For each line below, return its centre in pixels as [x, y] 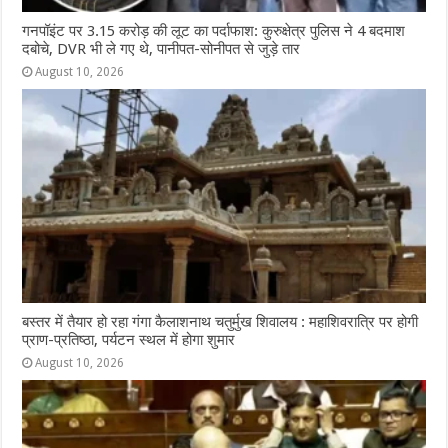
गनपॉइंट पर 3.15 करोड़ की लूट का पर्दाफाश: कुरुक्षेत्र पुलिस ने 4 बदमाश [214, 30]
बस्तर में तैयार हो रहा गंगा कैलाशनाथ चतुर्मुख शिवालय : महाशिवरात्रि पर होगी [220, 322]
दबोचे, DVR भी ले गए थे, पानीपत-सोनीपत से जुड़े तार [161, 48]
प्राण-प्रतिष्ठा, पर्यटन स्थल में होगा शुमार [129, 340]
